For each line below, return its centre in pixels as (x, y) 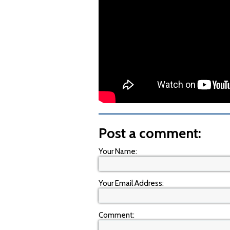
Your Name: (118, 151)
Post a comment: (150, 133)
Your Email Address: (131, 183)
